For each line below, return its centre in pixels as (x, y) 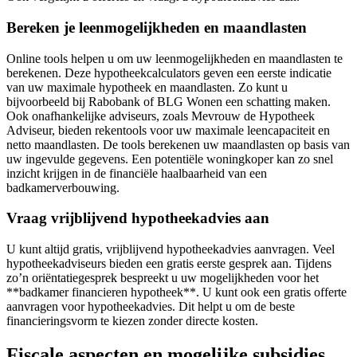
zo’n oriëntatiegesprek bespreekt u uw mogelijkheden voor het (163, 278)
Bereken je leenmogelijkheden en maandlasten (157, 27)
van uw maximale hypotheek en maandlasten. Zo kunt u (147, 87)
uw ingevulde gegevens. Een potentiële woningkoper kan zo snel (170, 159)
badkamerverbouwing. (63, 187)
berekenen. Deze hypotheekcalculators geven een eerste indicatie (169, 73)
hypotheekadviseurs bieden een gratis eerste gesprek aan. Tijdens (169, 264)
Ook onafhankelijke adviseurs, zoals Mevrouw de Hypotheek (161, 116)
